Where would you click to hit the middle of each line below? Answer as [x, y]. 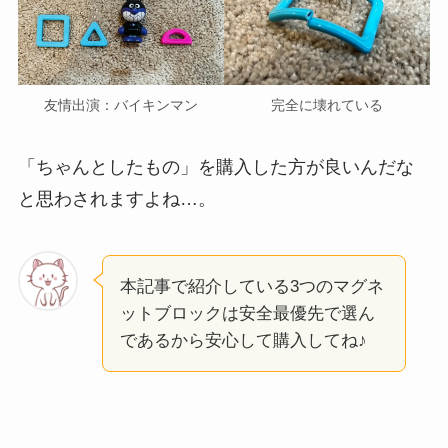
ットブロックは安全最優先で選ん [247, 314]
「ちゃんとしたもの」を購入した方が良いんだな [215, 167]
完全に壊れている [327, 105]
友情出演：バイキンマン [120, 105]
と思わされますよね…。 [116, 199]
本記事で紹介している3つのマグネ [251, 287]
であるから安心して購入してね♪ [243, 341]
